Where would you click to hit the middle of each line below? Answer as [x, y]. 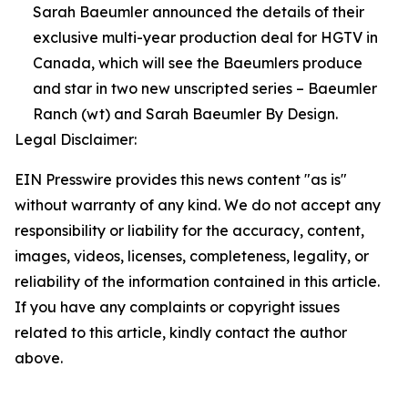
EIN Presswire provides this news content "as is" [181, 179]
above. [39, 357]
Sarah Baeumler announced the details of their [199, 11]
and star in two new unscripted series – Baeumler [205, 88]
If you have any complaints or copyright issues [177, 306]
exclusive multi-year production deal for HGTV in [205, 37]
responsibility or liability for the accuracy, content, [189, 230]
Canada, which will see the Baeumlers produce [198, 62]
